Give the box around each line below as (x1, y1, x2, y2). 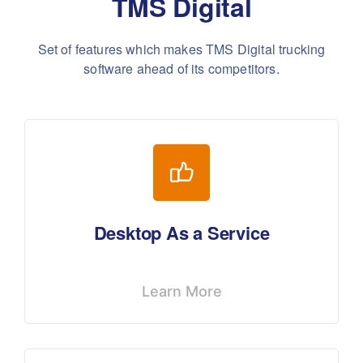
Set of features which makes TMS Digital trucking (37, 40, 326, 59)
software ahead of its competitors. (83, 59, 280, 79)
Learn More (141, 283, 222, 301)
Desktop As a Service (93, 220, 270, 246)
